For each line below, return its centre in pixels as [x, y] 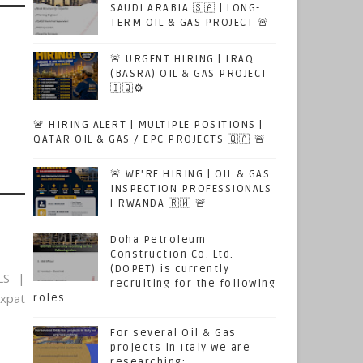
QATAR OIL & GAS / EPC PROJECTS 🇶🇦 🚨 [150, 139]
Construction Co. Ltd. [172, 254]
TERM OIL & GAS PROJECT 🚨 [190, 23]
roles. [51, 298]
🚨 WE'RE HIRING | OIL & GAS [190, 174]
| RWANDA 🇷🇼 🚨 [159, 203]
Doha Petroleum [158, 240]
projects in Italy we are [180, 348]
